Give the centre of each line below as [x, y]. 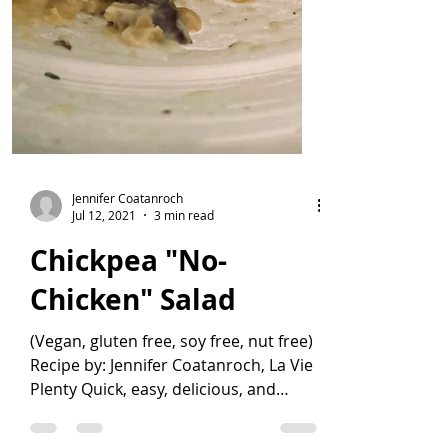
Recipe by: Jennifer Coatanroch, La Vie [171, 417]
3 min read [184, 267]
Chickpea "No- [128, 312]
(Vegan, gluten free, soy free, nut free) [171, 393]
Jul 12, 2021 [104, 267]
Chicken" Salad [133, 351]
